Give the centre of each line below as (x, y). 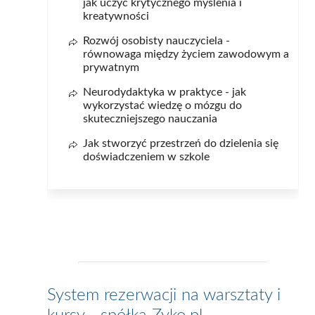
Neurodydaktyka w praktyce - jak (165, 92)
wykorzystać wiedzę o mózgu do (163, 106)
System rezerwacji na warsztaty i (164, 296)
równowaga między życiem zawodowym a (186, 54)
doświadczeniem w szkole (147, 157)
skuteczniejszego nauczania (150, 119)
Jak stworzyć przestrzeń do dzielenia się (181, 144)
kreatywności (116, 17)
